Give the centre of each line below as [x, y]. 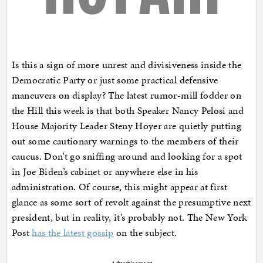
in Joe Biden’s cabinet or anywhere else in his [105, 171]
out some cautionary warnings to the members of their [125, 141]
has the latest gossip [73, 232]
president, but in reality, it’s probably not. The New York [129, 217]
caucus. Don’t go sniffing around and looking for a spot [127, 156]
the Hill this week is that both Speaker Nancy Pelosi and [128, 110]
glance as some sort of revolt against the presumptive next [131, 202]
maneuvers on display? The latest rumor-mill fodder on [127, 95]
